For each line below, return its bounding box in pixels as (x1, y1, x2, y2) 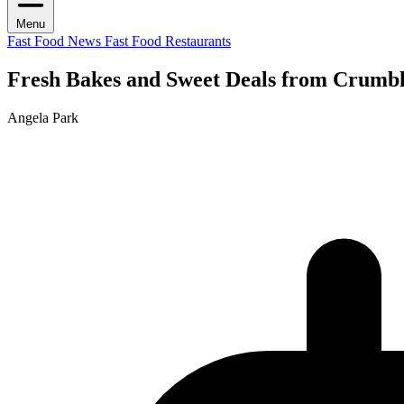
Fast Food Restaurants (105, 32, 231, 49)
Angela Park (7, 109, 78, 125)
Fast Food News (7, 32, 105, 49)
